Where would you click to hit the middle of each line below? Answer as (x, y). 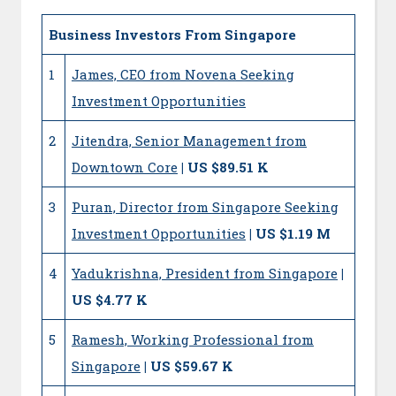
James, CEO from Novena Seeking (183, 75)
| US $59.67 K (189, 366)
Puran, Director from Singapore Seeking (205, 207)
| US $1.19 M (290, 234)
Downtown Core (125, 168)
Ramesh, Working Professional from (193, 340)
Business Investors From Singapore (172, 35)
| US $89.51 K (225, 168)
